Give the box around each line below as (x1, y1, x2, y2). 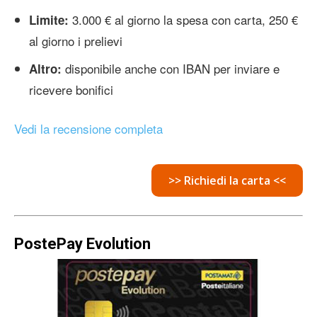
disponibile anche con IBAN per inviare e (62, 59, 279, 77)
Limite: (29, 11, 69, 28)
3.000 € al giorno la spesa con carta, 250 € (69, 10, 298, 28)
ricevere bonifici (29, 80, 113, 98)
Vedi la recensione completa (14, 119, 163, 137)
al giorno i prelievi (29, 31, 122, 50)
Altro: (29, 59, 62, 77)
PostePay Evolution (14, 234, 151, 253)
